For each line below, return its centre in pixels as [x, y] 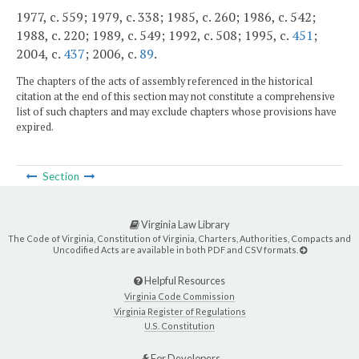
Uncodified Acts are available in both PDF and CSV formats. [176, 250]
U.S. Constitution [179, 326]
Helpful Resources [184, 281]
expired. [35, 127]
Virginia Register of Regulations [179, 311]
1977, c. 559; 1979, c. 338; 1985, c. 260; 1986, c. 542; [166, 17]
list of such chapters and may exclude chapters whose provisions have [176, 112]
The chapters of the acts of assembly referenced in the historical [164, 82]
